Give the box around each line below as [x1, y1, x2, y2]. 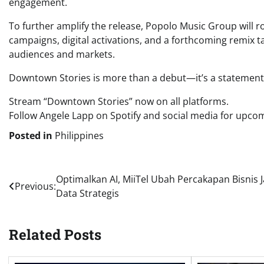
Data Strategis [56, 186, 119, 200]
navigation [8, 193, 82, 213]
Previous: [15, 179, 56, 193]
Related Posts [9, 225, 101, 244]
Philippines [55, 128, 104, 142]
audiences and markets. [9, 47, 115, 61]
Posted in [9, 128, 55, 142]
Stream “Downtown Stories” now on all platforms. [9, 94, 229, 108]
